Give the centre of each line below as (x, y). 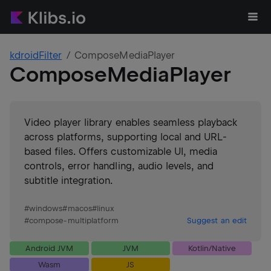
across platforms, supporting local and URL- (126, 137)
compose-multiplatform (74, 220)
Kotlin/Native (212, 248)
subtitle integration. (69, 181)
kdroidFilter (36, 55)
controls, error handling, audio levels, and (119, 166)
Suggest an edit (217, 220)
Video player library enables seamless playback (131, 122)
